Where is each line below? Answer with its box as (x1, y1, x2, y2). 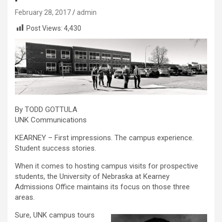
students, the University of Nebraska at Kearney (15, 172, 169, 181)
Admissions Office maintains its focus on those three (15, 182, 190, 192)
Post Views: (26, 24, 62, 32)
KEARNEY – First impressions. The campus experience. (15, 133, 194, 143)
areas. (15, 193, 35, 202)
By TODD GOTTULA (15, 105, 77, 114)
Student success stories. (15, 144, 96, 153)
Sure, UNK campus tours (15, 211, 95, 220)
